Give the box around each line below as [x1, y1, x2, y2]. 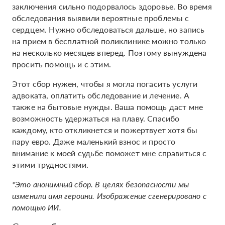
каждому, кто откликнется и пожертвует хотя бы [12, 124, 198, 136]
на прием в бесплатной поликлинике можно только [12, 35, 206, 47]
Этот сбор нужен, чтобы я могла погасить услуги [12, 78, 198, 89]
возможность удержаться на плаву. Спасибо [12, 113, 180, 124]
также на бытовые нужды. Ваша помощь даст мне [12, 101, 203, 113]
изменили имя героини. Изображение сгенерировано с [12, 190, 206, 201]
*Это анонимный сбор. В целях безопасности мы [12, 178, 189, 190]
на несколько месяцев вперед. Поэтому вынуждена [12, 47, 207, 58]
